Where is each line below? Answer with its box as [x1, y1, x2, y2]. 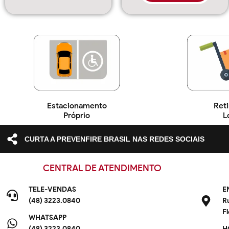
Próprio [63, 110, 90, 121]
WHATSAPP [28, 213, 66, 222]
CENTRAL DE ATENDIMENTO [42, 163, 162, 174]
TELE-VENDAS [28, 185, 76, 194]
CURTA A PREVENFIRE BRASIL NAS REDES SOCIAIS [24, 134, 204, 143]
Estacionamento [47, 101, 107, 111]
